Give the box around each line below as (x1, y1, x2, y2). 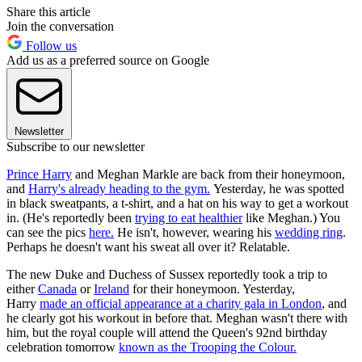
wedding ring (275, 225, 343, 240)
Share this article (6, 5, 90, 19)
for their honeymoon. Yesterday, (129, 282, 295, 297)
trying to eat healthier (135, 211, 242, 225)
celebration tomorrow (6, 340, 119, 355)
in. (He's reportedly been (6, 211, 135, 225)
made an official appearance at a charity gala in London (40, 297, 322, 311)
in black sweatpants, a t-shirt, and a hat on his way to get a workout (6, 196, 348, 211)
